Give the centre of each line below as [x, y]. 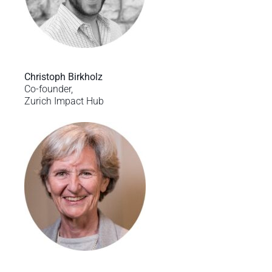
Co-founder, [48, 89]
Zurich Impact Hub [64, 101]
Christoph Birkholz [63, 76]
